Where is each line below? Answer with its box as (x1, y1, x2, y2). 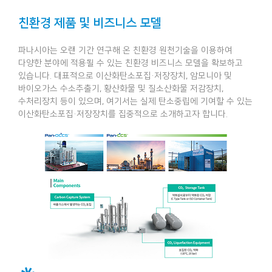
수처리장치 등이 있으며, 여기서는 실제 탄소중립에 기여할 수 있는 (18, 96, 253, 106)
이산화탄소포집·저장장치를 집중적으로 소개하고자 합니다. (18, 109, 228, 119)
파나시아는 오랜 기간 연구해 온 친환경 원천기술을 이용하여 (18, 45, 233, 55)
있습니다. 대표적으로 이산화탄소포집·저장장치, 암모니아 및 (18, 70, 232, 81)
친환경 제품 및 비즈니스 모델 (18, 16, 161, 30)
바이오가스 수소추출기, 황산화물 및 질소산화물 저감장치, (18, 83, 223, 93)
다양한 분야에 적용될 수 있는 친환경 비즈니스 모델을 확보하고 (18, 58, 243, 68)
